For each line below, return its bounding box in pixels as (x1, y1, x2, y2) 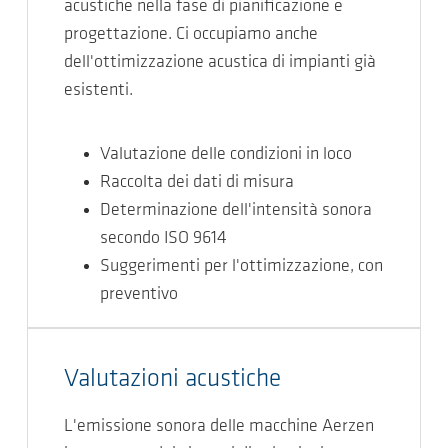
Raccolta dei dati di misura (100, 173, 294, 192)
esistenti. (64, 81, 133, 100)
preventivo (100, 285, 178, 304)
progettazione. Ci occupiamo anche (64, 25, 318, 44)
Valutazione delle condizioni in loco (100, 145, 352, 164)
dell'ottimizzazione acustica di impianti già (64, 53, 376, 72)
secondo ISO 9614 (100, 229, 227, 248)
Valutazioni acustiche (64, 367, 281, 392)
